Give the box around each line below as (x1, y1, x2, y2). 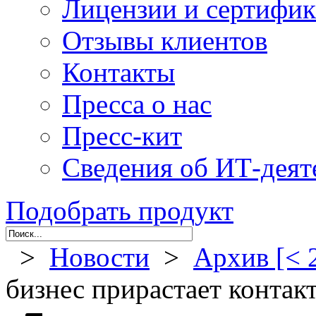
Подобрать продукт (6, 195, 233, 226)
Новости (49, 242, 150, 272)
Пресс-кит (62, 121, 182, 151)
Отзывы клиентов (62, 25, 267, 56)
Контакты (62, 57, 175, 87)
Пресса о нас (62, 89, 212, 119)
